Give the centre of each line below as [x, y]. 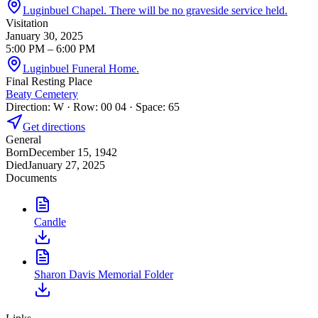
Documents [31, 177]
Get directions [54, 126]
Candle [50, 221]
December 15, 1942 [73, 152]
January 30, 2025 [44, 35]
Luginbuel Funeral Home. [81, 68]
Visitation [27, 23]
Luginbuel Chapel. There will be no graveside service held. [155, 10]
